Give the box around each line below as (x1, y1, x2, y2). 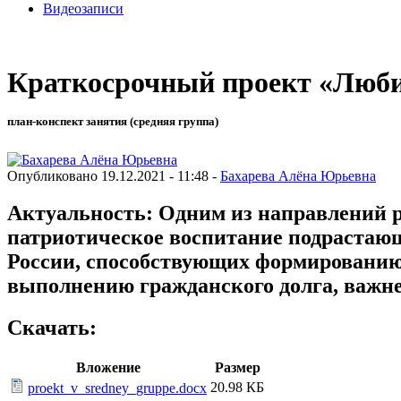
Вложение (76, 360, 141, 376)
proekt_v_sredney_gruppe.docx (28, 380, 207, 397)
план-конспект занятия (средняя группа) (7, 115, 218, 129)
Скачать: (7, 316, 97, 340)
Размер (214, 360, 260, 376)
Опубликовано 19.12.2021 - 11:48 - (7, 167, 220, 183)
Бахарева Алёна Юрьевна (220, 167, 376, 183)
